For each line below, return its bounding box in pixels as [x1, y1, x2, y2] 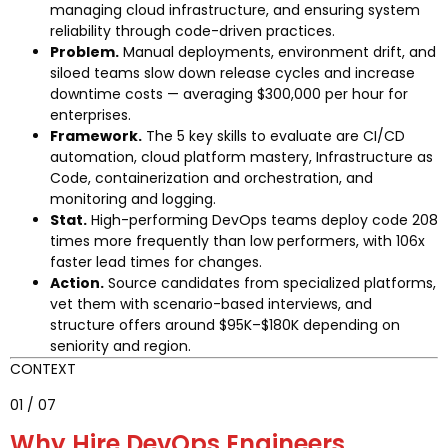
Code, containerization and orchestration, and [50, 168, 373, 189]
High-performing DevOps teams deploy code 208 [87, 210, 438, 231]
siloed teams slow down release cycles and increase [50, 63, 415, 84]
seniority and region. [50, 336, 191, 357]
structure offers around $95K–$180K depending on [50, 315, 400, 336]
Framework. [50, 126, 142, 147]
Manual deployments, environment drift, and [119, 42, 436, 63]
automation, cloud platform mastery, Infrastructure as [50, 147, 433, 168]
